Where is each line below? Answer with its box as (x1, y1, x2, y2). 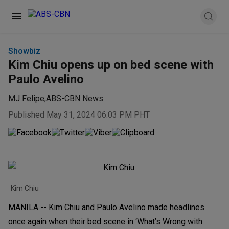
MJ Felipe (8, 94, 44, 104)
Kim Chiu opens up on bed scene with (8, 58, 214, 72)
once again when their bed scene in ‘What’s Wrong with (8, 216, 202, 226)
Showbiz (8, 46, 40, 56)
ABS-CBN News (46, 94, 103, 104)
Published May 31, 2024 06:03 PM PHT (8, 109, 150, 120)
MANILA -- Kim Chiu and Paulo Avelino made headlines (8, 202, 204, 212)
